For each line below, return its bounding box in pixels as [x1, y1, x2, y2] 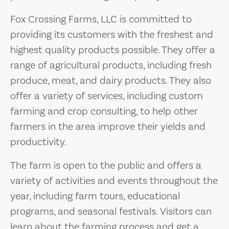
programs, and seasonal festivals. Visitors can [10, 204, 212, 218]
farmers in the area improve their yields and [10, 120, 205, 133]
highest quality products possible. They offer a [10, 43, 215, 57]
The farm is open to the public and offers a [10, 158, 201, 172]
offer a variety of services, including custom [10, 89, 203, 103]
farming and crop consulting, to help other [10, 104, 198, 118]
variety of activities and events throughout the [10, 174, 218, 188]
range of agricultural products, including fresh [10, 58, 212, 72]
